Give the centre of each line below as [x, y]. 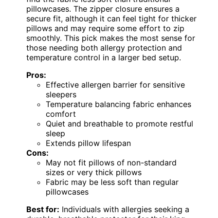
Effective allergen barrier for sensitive [115, 85]
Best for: [43, 209]
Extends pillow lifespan [88, 143]
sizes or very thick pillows [94, 173]
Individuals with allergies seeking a [124, 209]
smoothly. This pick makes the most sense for [111, 38]
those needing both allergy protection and [104, 48]
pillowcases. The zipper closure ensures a [103, 9]
